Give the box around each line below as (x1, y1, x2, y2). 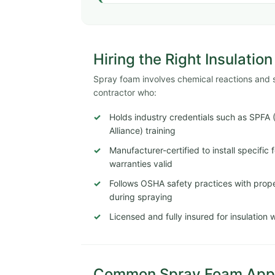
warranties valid (109, 158, 172, 169)
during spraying (109, 191, 172, 202)
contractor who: (93, 87, 157, 98)
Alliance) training (109, 125, 176, 136)
